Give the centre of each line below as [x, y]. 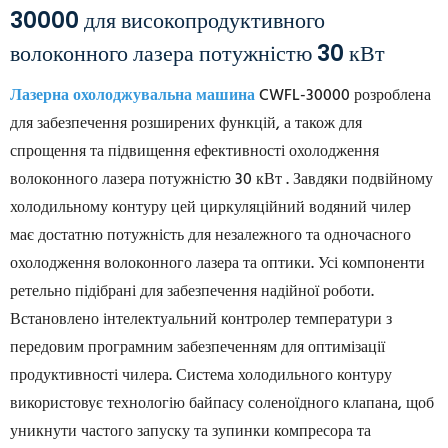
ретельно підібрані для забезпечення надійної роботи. [192, 292]
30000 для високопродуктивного [167, 21]
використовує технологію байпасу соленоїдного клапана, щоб [222, 404]
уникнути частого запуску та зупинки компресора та [190, 432]
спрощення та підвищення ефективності [149, 152]
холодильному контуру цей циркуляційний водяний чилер [210, 208]
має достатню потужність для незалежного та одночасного [210, 236]
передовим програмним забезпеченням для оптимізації [197, 348]
